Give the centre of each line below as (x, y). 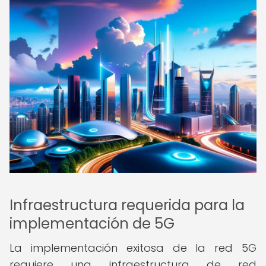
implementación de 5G (92, 224)
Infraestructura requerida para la (127, 205)
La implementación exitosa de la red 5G (133, 248)
